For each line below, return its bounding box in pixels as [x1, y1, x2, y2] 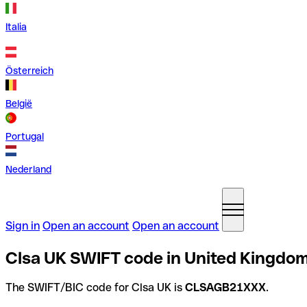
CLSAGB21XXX [185, 280, 266, 294]
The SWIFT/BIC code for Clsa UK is [5, 280, 185, 294]
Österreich [5, 65, 53, 76]
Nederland [5, 164, 51, 175]
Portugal [5, 131, 44, 142]
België [5, 98, 32, 109]
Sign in [5, 219, 40, 232]
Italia [5, 21, 27, 32]
